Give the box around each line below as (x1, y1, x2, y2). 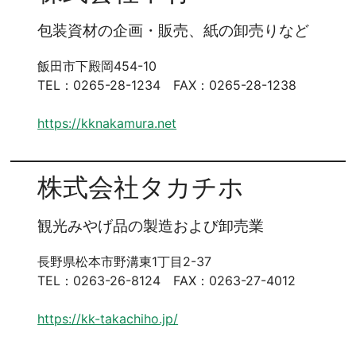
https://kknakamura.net (37, 115, 177, 132)
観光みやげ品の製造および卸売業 (37, 217, 265, 236)
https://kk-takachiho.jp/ (37, 311, 179, 327)
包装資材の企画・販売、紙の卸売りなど (37, 21, 310, 41)
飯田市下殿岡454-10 (37, 58, 157, 75)
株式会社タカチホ (37, 172, 245, 203)
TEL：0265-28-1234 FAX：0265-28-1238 (37, 77, 297, 94)
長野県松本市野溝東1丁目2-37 (37, 253, 212, 270)
